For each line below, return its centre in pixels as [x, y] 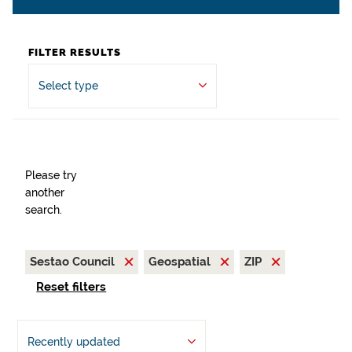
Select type [68, 86]
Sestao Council [74, 262]
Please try [51, 175]
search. [44, 210]
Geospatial [181, 262]
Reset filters [71, 287]
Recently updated [73, 342]
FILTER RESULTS [75, 52]
